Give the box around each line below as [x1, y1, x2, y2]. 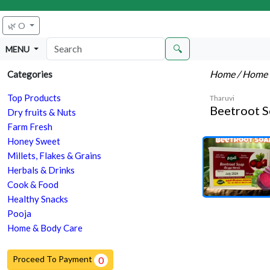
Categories [7, 69, 52, 80]
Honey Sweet [7, 136, 60, 147]
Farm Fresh [7, 121, 52, 133]
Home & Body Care [7, 222, 83, 234]
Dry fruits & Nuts [7, 107, 76, 118]
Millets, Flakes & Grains [7, 150, 101, 162]
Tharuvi [210, 93, 234, 103]
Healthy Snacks [7, 193, 68, 205]
